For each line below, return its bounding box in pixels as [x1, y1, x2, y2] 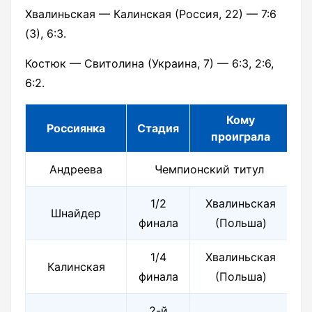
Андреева [49, 162, 102, 177]
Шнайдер [51, 206, 101, 221]
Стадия [137, 121, 179, 136]
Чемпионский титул [154, 162, 264, 177]
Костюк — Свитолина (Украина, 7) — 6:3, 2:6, [25, 56, 274, 71]
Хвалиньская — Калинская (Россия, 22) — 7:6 [25, 7, 276, 22]
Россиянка [47, 121, 105, 136]
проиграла [211, 130, 270, 144]
